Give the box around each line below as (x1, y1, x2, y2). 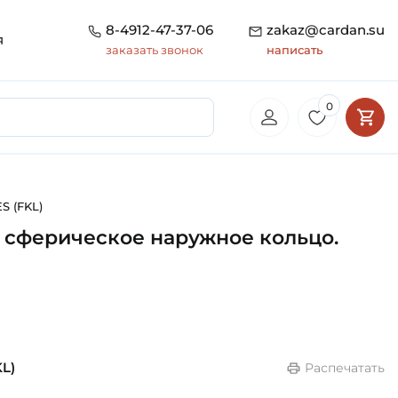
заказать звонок (106, 43, 203, 58)
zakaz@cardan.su (267, 21, 385, 39)
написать (267, 43, 322, 58)
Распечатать (305, 360, 385, 377)
